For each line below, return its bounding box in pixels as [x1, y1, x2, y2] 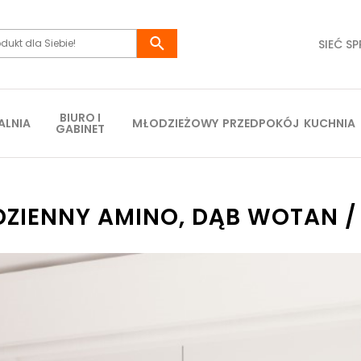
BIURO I [59, 110, 101, 126]
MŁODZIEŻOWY [132, 115, 219, 131]
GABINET [55, 121, 105, 137]
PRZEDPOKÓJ [222, 115, 300, 131]
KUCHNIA [304, 115, 356, 131]
